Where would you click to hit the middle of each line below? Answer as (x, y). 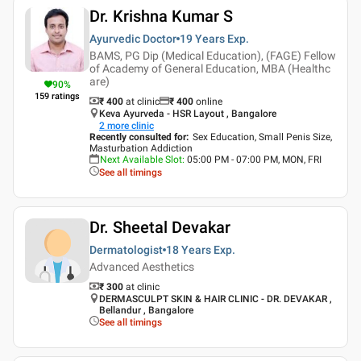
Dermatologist (126, 249)
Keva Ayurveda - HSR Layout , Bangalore (188, 113)
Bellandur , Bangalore (146, 310)
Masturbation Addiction (141, 148)
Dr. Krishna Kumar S (161, 16)
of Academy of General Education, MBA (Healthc (210, 68)
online (209, 101)
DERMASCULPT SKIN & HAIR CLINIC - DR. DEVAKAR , (216, 299)
